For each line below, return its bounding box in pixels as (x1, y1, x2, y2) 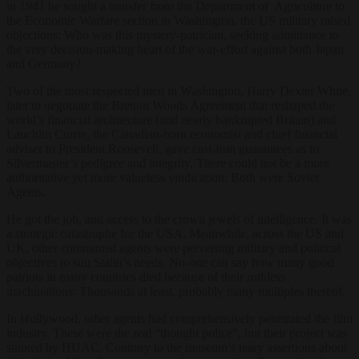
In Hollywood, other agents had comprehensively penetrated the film (6, 311, 353, 325)
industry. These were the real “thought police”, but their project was (6, 325, 347, 340)
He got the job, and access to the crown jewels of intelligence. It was (6, 212, 352, 226)
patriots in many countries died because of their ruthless (6, 269, 285, 284)
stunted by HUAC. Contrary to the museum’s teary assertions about (6, 340, 347, 354)
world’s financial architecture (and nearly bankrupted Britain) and (6, 112, 336, 127)
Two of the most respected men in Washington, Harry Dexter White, (6, 83, 351, 98)
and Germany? (6, 56, 84, 71)
